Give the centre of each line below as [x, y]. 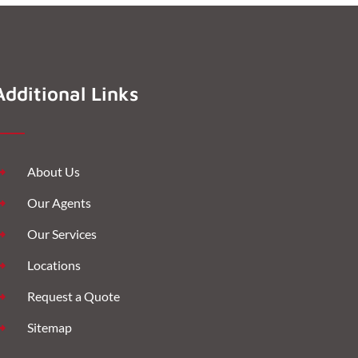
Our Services [62, 233]
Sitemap [49, 327]
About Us [53, 171]
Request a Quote [73, 296]
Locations [54, 265]
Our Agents [59, 202]
